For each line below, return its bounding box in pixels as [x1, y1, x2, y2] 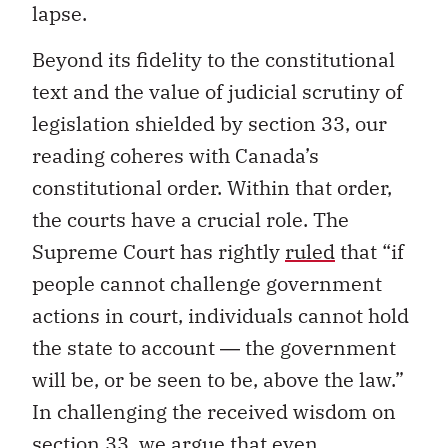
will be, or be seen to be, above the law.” [32, 366, 404, 394]
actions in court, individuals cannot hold [32, 302, 409, 330]
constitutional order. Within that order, [32, 174, 392, 202]
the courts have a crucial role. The [32, 206, 349, 234]
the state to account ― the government [32, 334, 396, 362]
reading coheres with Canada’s [32, 142, 319, 170]
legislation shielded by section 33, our [32, 110, 387, 138]
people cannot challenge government [32, 270, 382, 298]
